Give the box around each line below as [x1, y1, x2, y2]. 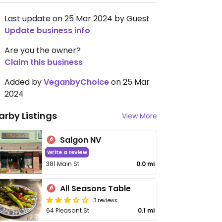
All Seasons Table [60, 183, 131, 194]
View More [122, 111, 157, 121]
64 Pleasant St [46, 206, 90, 215]
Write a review [47, 148, 87, 157]
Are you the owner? [4, 45, 81, 56]
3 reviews [93, 196, 118, 204]
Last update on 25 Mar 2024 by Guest [4, 13, 150, 24]
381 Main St [46, 160, 80, 168]
